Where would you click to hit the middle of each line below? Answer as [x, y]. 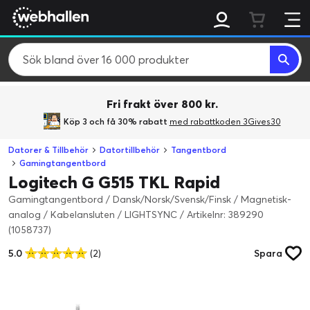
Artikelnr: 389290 [225, 215]
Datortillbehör [130, 150]
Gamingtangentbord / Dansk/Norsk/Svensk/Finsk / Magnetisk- [150, 199]
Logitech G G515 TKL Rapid [114, 182]
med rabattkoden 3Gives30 [225, 121]
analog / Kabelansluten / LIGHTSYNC [94, 215]
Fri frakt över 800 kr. [162, 104]
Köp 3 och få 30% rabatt [116, 121]
